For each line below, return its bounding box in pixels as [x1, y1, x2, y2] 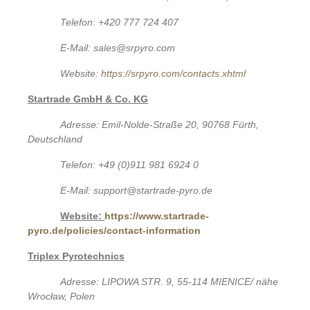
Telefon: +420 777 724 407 [60, 16, 179, 28]
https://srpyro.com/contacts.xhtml [101, 67, 246, 79]
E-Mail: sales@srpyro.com [60, 42, 176, 53]
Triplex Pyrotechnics [28, 250, 125, 262]
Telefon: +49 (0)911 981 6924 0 [60, 158, 199, 170]
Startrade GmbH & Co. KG [28, 93, 148, 104]
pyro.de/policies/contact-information [28, 224, 201, 236]
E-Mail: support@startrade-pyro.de [60, 184, 213, 196]
